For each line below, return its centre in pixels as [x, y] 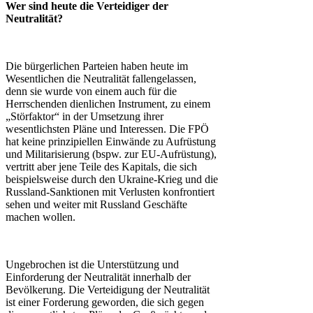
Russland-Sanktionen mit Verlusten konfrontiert [110, 192]
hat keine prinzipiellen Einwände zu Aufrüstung [111, 142]
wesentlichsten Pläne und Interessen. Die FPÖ [107, 129]
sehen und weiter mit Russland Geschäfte [96, 205]
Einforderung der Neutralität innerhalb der [98, 277]
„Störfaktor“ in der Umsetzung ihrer [85, 117]
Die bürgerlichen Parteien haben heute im [97, 66]
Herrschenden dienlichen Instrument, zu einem [108, 104]
